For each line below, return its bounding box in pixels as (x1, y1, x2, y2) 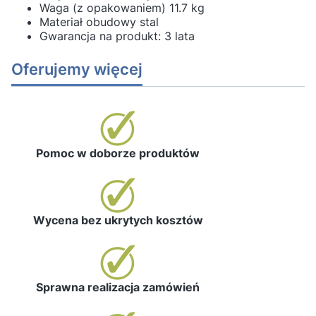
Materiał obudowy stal (39, 15, 159, 29)
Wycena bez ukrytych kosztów (32, 213, 203, 227)
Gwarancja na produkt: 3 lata (39, 29, 195, 43)
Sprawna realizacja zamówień (36, 280, 200, 294)
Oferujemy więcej (11, 59, 142, 78)
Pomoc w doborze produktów (36, 146, 200, 160)
